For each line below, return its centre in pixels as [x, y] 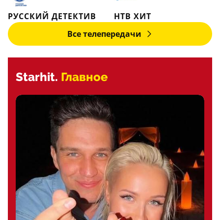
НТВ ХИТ [133, 16]
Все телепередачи [104, 34]
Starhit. [37, 77]
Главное [84, 77]
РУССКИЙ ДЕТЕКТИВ [52, 16]
